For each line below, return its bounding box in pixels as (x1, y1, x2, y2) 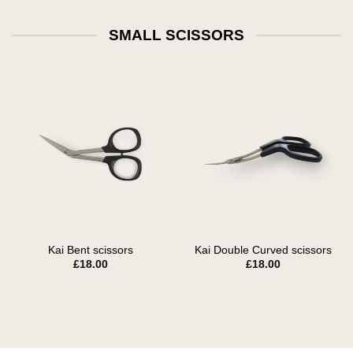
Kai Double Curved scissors (194, 243, 332, 256)
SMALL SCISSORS (109, 26, 244, 43)
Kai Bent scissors (47, 243, 133, 256)
